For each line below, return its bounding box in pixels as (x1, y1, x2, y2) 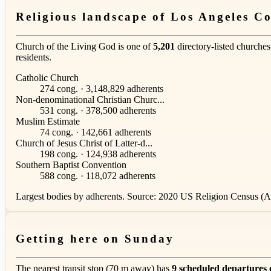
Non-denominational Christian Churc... (16, 94, 165, 105)
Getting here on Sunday (16, 232, 174, 246)
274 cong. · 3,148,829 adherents (40, 83, 163, 94)
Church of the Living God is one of (16, 41, 153, 51)
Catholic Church (16, 72, 79, 83)
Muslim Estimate (16, 116, 80, 126)
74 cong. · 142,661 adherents (40, 126, 151, 137)
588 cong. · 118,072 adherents (40, 170, 155, 181)
